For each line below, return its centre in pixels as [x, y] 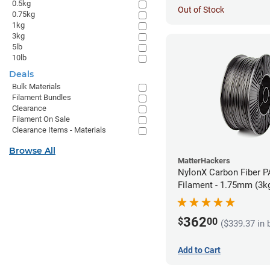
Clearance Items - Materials [59, 130]
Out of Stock [201, 9]
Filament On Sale [41, 119]
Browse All [32, 151]
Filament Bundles [42, 97]
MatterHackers [204, 160]
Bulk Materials [36, 86]
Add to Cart [199, 250]
